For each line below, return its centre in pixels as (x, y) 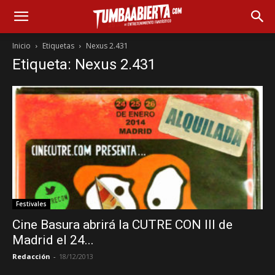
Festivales (31, 204)
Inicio (21, 46)
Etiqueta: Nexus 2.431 (84, 64)
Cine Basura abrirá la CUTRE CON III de (122, 225)
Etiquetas (58, 46)
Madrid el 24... (53, 240)
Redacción (31, 257)
